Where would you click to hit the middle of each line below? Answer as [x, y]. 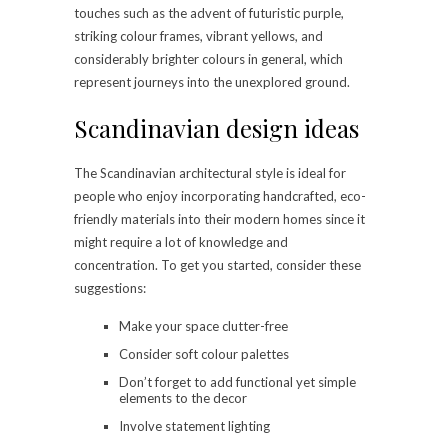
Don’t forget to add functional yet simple [237, 382]
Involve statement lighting [194, 426]
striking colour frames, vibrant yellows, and [198, 36]
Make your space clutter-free [203, 326]
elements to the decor [183, 398]
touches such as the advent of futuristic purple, [209, 13]
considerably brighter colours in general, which [208, 59]
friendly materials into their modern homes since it [219, 219]
